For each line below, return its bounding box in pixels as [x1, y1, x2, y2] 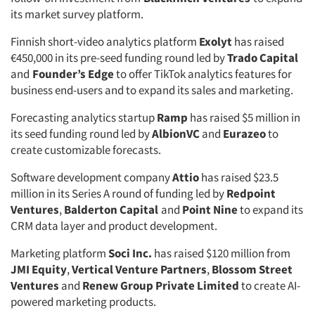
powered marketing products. [11, 294, 160, 309]
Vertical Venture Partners [72, 262, 207, 277]
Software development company [11, 169, 172, 185]
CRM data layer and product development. [11, 218, 219, 233]
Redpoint [226, 186, 276, 201]
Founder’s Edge [30, 66, 114, 82]
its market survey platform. [11, 6, 143, 22]
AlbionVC [152, 126, 200, 141]
